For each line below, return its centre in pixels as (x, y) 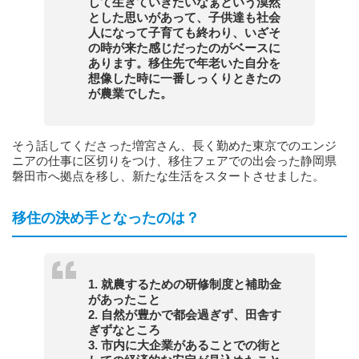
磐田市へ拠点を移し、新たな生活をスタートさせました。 (168, 176)
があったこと (124, 299)
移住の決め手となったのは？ (106, 218)
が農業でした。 (130, 93)
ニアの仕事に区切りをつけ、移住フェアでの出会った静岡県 (174, 161)
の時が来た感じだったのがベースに (184, 48)
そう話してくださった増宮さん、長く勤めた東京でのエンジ (174, 145)
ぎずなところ (124, 330)
